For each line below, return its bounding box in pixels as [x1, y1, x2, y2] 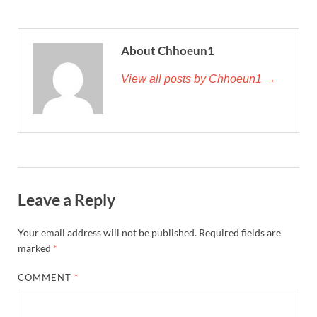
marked [18, 241, 53, 254]
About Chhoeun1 [121, 43, 214, 59]
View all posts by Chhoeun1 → [121, 73, 276, 86]
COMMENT [18, 271, 75, 283]
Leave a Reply [18, 190, 115, 210]
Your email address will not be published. [18, 226, 197, 238]
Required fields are [199, 226, 281, 238]
